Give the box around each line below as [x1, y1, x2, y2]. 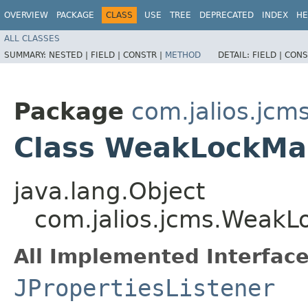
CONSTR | [123, 49, 165, 60]
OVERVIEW [4, 10, 48, 20]
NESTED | [49, 49, 91, 60]
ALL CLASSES [4, 33, 60, 43]
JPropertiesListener [14, 274, 275, 302]
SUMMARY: [4, 49, 49, 60]
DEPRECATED [199, 10, 254, 20]
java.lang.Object [14, 177, 205, 205]
